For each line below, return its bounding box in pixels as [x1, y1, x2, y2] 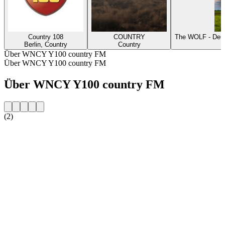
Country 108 [28, 33, 63, 41]
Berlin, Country [24, 40, 67, 48]
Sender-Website [4, 129, 54, 138]
